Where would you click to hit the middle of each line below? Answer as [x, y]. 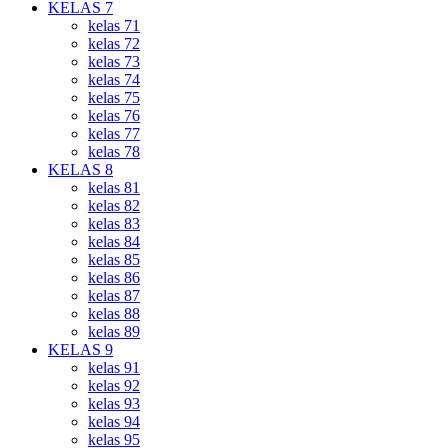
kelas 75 [114, 98]
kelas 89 [114, 332]
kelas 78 [114, 152]
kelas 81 [114, 188]
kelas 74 [114, 80]
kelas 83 [114, 224]
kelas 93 [114, 404]
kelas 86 [114, 278]
